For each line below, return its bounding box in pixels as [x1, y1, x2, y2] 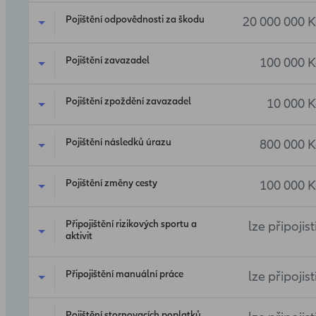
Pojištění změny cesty [66, 177, 157, 190]
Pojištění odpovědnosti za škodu [66, 13, 205, 26]
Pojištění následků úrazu [66, 136, 171, 149]
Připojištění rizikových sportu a [66, 218, 197, 231]
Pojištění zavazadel [66, 54, 150, 67]
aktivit [66, 230, 92, 243]
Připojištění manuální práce [66, 268, 183, 281]
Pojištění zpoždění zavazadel [66, 95, 191, 108]
